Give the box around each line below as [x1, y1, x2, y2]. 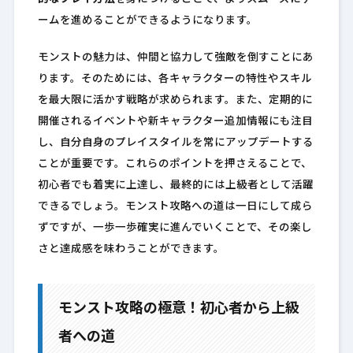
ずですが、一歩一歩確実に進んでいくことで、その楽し [37, 223, 312, 234]
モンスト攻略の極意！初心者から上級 [58, 302, 299, 318]
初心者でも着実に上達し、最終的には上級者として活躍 [37, 180, 314, 191]
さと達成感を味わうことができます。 [37, 244, 225, 255]
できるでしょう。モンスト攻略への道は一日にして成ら [37, 202, 313, 213]
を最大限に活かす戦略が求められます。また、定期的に [37, 95, 313, 106]
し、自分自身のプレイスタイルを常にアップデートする [37, 138, 314, 149]
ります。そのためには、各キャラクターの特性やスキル [37, 74, 312, 85]
